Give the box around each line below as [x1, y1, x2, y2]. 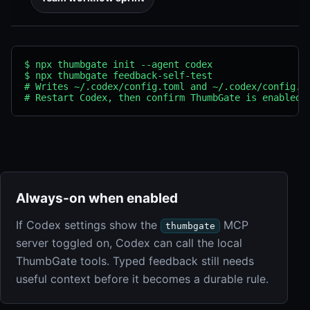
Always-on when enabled [16, 190, 178, 206]
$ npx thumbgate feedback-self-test [24, 70, 212, 81]
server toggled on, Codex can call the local [16, 236, 242, 250]
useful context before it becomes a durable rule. [16, 272, 268, 286]
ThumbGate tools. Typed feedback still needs [16, 254, 254, 268]
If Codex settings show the [16, 218, 161, 232]
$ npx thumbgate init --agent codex [24, 59, 212, 70]
